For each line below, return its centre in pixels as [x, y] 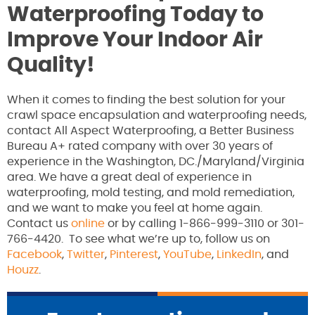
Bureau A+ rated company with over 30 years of [140, 147]
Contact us [39, 224]
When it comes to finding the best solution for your [146, 100]
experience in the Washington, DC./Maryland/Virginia [156, 162]
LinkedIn [239, 255]
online [88, 224]
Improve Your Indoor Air [135, 40]
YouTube [187, 255]
